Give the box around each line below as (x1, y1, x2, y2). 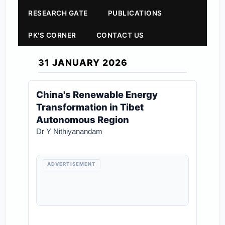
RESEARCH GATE (28, 9, 88, 17)
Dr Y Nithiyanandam (36, 127, 103, 136)
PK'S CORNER (28, 31, 76, 39)
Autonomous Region (36, 114, 130, 125)
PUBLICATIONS (107, 9, 162, 17)
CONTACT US (96, 31, 144, 39)
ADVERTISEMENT (47, 161, 96, 167)
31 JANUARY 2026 (38, 57, 128, 68)
